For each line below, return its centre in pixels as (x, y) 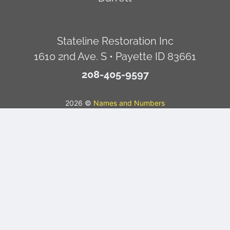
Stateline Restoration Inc (115, 41)
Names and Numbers (129, 103)
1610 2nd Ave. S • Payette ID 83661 (115, 56)
